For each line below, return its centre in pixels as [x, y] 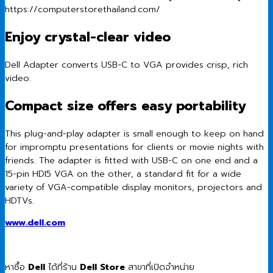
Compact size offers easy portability [125, 105]
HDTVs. [19, 200]
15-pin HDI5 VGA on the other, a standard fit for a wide [123, 173]
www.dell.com [35, 223]
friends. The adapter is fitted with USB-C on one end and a [131, 160]
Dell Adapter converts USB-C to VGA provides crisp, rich [126, 64]
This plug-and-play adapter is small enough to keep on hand [134, 133]
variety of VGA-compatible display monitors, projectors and [133, 187]
